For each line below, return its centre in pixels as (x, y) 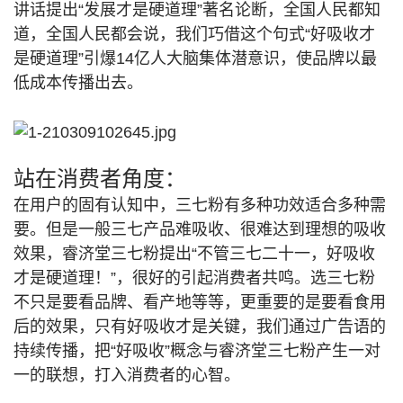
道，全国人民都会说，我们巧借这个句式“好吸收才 (194, 34)
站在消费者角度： (100, 179)
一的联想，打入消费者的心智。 (127, 375)
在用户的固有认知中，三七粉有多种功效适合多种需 (200, 205)
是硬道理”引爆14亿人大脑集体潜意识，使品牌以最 (195, 58)
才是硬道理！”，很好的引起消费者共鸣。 (162, 278)
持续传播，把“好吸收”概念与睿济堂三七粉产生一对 (197, 351)
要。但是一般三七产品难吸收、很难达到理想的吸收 (200, 229)
